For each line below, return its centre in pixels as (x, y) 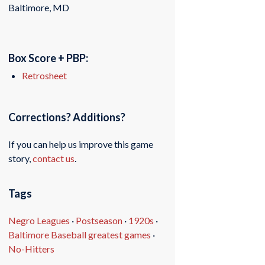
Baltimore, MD (39, 7)
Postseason (99, 220)
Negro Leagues (39, 220)
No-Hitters (32, 248)
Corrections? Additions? (67, 117)
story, (21, 158)
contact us (54, 158)
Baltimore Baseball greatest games (80, 234)
